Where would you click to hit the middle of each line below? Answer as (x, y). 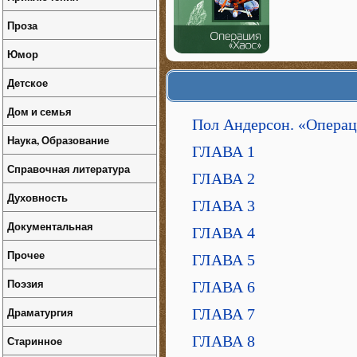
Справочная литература (69, 169)
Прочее (26, 255)
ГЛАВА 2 (224, 178)
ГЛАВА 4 (224, 233)
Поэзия (25, 283)
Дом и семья (39, 111)
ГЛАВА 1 (224, 151)
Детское (27, 82)
